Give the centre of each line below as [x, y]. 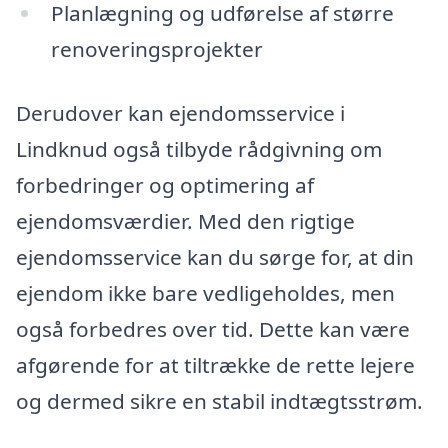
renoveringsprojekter [156, 48]
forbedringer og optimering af [165, 184]
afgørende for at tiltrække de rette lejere [215, 364]
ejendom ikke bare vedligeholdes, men [205, 292]
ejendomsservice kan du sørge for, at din [215, 256]
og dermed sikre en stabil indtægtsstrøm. [219, 400]
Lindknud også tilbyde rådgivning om [199, 148]
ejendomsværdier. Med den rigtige [185, 220]
